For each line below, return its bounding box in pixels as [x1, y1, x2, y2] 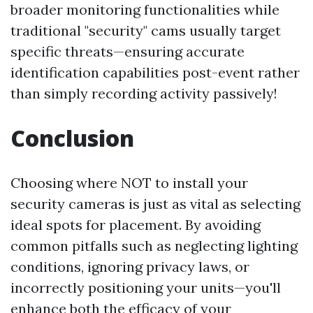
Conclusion [10, 123, 134, 153]
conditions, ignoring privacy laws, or [10, 258, 249, 275]
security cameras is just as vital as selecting [10, 195, 300, 212]
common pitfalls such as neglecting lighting [10, 237, 298, 254]
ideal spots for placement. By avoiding [10, 216, 261, 233]
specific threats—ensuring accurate [10, 43, 245, 60]
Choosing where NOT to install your [10, 174, 248, 191]
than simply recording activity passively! [10, 85, 277, 102]
